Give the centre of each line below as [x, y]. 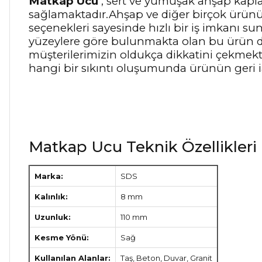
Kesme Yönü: [62, 237]
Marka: [49, 176]
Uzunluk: [53, 217]
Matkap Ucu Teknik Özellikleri [143, 147]
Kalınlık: [51, 196]
